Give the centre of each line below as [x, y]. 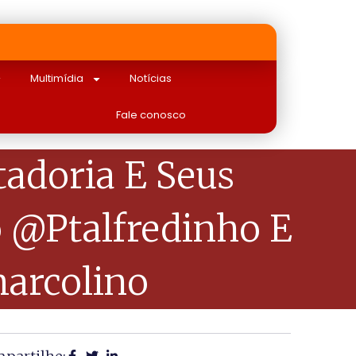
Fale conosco [151, 115]
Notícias [151, 78]
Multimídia [57, 78]
